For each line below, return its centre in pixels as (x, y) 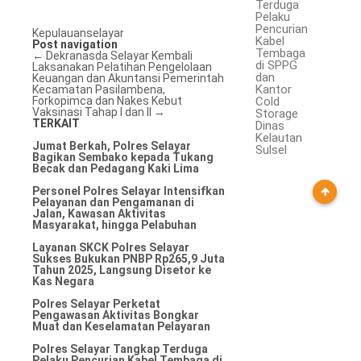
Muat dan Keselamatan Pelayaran (121, 326)
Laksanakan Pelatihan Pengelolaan (122, 67)
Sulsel (272, 150)
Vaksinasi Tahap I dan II (93, 112)
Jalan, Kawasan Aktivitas (99, 214)
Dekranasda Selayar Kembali (118, 56)
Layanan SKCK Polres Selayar (111, 247)
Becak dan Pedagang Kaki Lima (116, 168)
